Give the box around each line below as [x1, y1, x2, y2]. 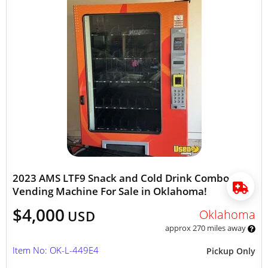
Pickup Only [206, 245, 255, 257]
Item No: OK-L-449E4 [13, 244, 99, 256]
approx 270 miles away [165, 223, 248, 233]
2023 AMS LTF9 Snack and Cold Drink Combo [13, 171, 229, 185]
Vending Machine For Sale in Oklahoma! [13, 184, 207, 198]
